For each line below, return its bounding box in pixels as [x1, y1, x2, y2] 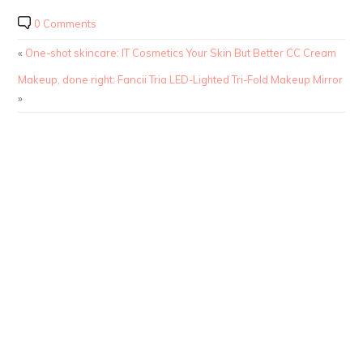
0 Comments [34, 16, 97, 30]
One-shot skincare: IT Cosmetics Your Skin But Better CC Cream [25, 45, 337, 59]
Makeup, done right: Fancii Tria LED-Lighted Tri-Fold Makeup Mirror [18, 72, 344, 86]
